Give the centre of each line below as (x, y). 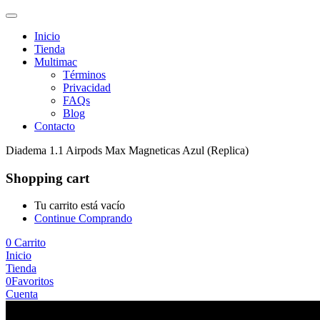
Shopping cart (47, 178)
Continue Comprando (83, 219)
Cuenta (22, 294)
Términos (84, 75)
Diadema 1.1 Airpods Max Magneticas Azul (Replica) (127, 150)
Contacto (55, 126)
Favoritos (32, 281)
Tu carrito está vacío (80, 206)
